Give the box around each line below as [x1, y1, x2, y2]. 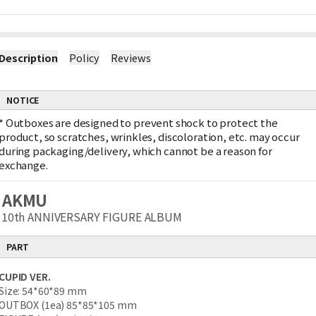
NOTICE [6, 94, 39, 106]
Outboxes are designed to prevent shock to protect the [5, 115, 278, 130]
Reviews [111, 50, 151, 65]
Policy [69, 50, 99, 65]
